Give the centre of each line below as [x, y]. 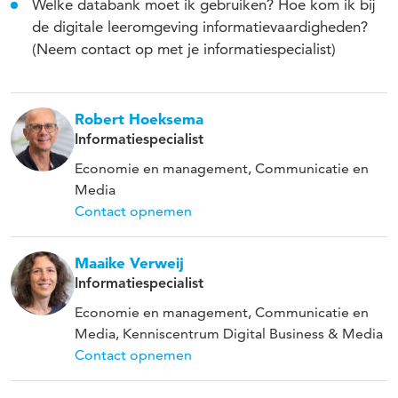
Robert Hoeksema [139, 119]
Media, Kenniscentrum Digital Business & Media [229, 334]
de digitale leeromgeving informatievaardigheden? [200, 27]
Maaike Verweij [129, 263]
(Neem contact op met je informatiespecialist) [184, 49]
